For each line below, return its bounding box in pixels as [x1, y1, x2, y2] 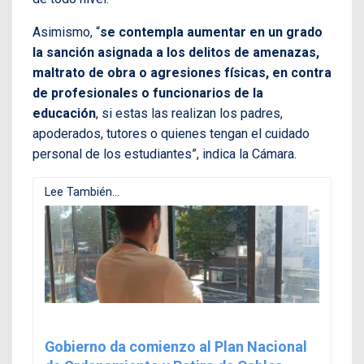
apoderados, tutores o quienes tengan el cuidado [32, 126, 310, 142]
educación [32, 106, 96, 122]
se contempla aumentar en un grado [100, 24, 323, 41]
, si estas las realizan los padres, [96, 106, 283, 122]
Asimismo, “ [32, 24, 100, 41]
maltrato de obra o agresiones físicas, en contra [32, 65, 331, 81]
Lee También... [45, 184, 119, 200]
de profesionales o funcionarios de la [32, 85, 263, 102]
